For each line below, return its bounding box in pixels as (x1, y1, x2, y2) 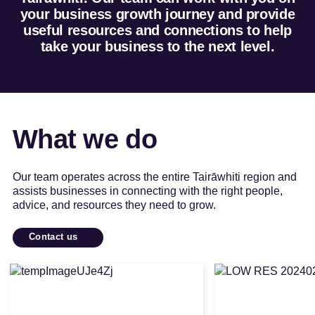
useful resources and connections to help (23, 22, 292, 38)
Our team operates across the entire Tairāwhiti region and (12, 170, 297, 183)
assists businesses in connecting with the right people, (12, 184, 283, 197)
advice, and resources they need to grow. (12, 198, 216, 211)
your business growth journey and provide (20, 6, 295, 22)
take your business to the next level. (40, 38, 275, 54)
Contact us (28, 231, 78, 242)
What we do (12, 124, 157, 154)
